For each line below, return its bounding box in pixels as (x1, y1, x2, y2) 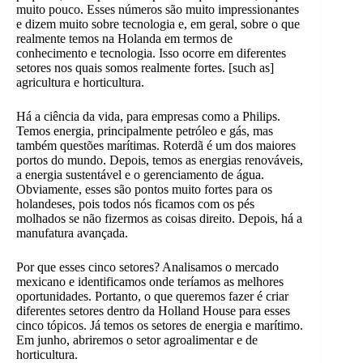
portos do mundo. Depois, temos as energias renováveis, (16, 153, 303, 168)
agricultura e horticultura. (16, 75, 144, 90)
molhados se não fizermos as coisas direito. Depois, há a (16, 211, 302, 226)
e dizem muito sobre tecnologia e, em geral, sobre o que (16, 17, 300, 32)
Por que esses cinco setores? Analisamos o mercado (16, 260, 279, 275)
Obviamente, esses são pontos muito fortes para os (16, 182, 272, 197)
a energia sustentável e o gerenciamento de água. (16, 168, 264, 182)
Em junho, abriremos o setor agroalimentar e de (16, 333, 258, 348)
